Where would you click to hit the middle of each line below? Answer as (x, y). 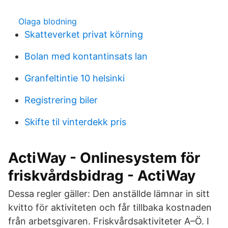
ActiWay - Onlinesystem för (104, 158)
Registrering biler (61, 100)
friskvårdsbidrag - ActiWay (102, 176)
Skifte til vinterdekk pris (75, 122)
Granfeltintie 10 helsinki (75, 78)
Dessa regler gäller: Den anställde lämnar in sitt (109, 194)
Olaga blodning (48, 21)
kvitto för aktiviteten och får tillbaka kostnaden (110, 207)
